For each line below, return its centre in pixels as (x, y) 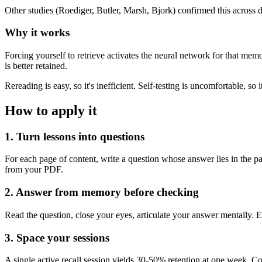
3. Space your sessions (57, 237)
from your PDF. (34, 170)
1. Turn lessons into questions (75, 136)
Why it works (37, 33)
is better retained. (36, 65)
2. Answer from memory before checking (102, 192)
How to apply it (51, 110)
